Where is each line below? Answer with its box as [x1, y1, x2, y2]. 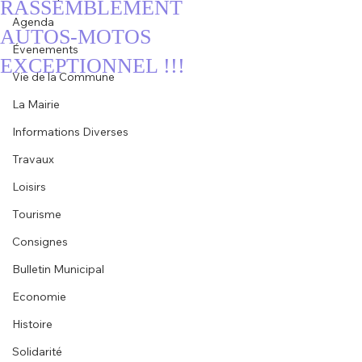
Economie [12, 289, 66, 304]
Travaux [12, 152, 54, 166]
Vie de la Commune [12, 69, 115, 84]
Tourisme [12, 207, 61, 221]
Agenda [12, 15, 54, 29]
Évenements [12, 42, 78, 57]
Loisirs [12, 179, 46, 194]
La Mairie [12, 97, 60, 112]
